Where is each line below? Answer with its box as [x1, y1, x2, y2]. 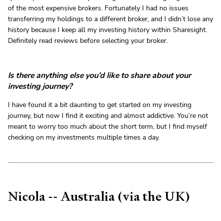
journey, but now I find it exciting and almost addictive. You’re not [8, 111, 208, 121]
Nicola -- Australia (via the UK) [8, 188, 190, 205]
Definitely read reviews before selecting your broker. [8, 36, 168, 46]
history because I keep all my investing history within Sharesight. [8, 25, 207, 35]
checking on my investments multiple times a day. [8, 133, 160, 143]
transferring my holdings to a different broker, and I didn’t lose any [8, 14, 213, 24]
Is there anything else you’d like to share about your [8, 70, 191, 81]
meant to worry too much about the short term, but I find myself [8, 122, 207, 132]
